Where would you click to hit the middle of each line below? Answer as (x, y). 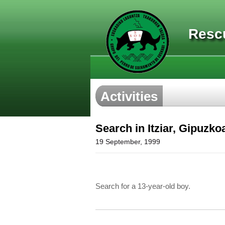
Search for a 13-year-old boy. (143, 186)
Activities (129, 96)
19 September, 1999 (128, 142)
